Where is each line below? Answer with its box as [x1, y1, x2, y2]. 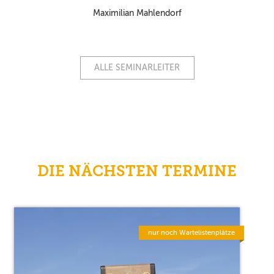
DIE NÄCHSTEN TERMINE [37, 161, 237, 180]
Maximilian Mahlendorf [92, 7, 182, 18]
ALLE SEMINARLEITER [94, 62, 180, 73]
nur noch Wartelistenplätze [148, 228, 235, 237]
